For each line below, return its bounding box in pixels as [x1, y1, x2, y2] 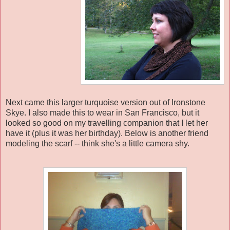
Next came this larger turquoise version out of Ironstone [6, 98, 205, 107]
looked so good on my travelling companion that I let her [6, 119, 208, 128]
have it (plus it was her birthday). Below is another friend [6, 129, 208, 138]
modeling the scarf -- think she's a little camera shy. [6, 139, 189, 148]
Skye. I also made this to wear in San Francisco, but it [6, 108, 199, 118]
